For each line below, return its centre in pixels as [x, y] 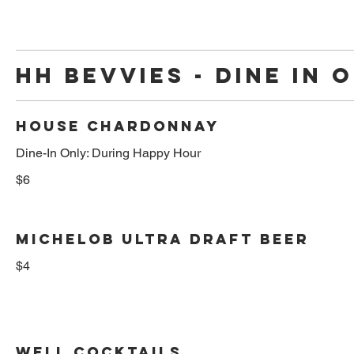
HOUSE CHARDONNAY [118, 126]
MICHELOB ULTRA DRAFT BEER [162, 239]
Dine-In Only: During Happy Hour [108, 153]
